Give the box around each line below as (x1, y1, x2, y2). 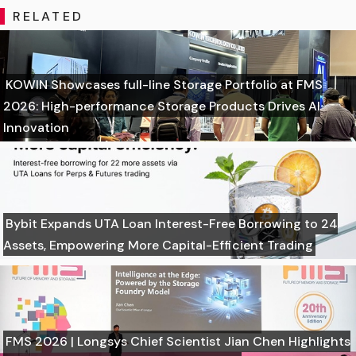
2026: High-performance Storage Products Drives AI (3, 97, 320, 114)
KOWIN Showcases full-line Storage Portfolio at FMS (6, 75, 323, 93)
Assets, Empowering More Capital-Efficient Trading (3, 236, 313, 253)
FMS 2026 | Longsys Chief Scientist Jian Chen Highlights (6, 332, 350, 350)
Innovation (3, 118, 69, 136)
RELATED (12, 7, 83, 25)
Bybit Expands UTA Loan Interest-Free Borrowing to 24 (6, 215, 338, 232)
